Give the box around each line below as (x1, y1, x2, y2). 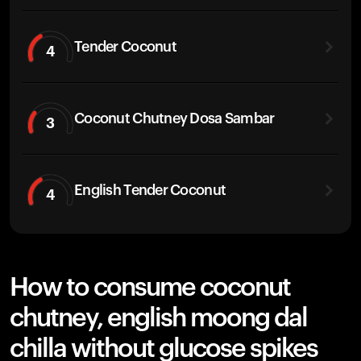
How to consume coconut (10, 275, 290, 301)
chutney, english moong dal (10, 305, 307, 331)
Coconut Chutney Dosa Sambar (74, 110, 275, 126)
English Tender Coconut (74, 182, 226, 197)
